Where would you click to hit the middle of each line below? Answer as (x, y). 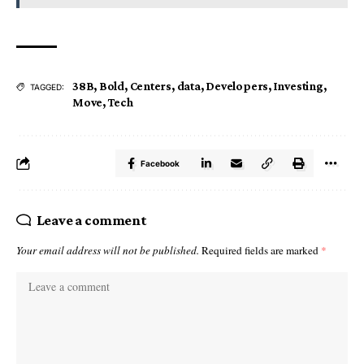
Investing (298, 87)
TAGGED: (47, 87)
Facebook (160, 164)
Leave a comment (91, 221)
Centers (151, 87)
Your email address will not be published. (108, 251)
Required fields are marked (261, 251)
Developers (237, 87)
